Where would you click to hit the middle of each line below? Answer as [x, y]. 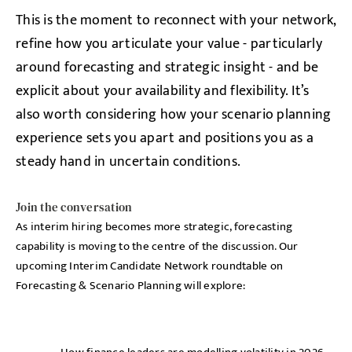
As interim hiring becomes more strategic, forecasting [154, 227]
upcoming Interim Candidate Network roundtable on [149, 266]
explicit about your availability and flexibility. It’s [163, 91]
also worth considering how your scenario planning [174, 115]
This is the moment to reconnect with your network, [176, 20]
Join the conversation [74, 207]
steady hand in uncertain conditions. [128, 162]
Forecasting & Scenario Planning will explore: [131, 286]
